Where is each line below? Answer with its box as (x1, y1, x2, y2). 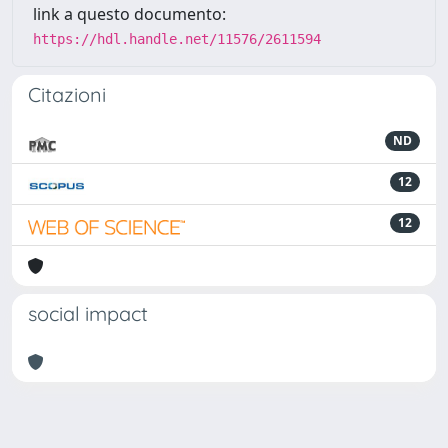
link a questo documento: (33, 3, 226, 25)
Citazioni (28, 82, 106, 107)
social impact (28, 301, 148, 326)
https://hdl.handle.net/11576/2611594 (33, 31, 321, 47)
